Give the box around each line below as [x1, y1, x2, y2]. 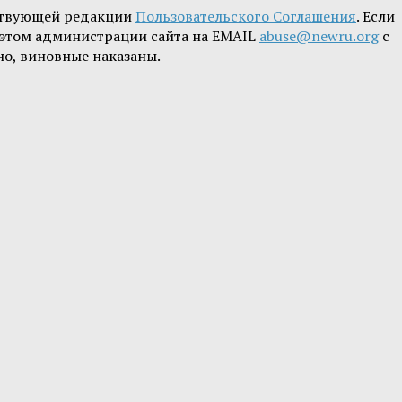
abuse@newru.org [259, 26, 379, 47]
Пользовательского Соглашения [135, 6, 356, 27]
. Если [356, 6, 395, 27]
